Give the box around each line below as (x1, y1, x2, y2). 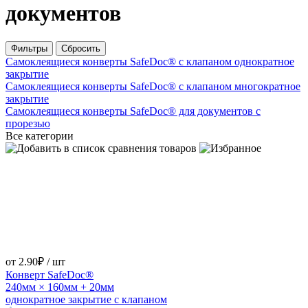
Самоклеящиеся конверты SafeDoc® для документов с (5, 104, 261, 117)
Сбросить (61, 43, 100, 54)
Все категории (5, 129, 74, 142)
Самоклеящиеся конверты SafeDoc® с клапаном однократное (5, 55, 294, 67)
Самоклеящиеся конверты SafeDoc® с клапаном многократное (5, 80, 300, 92)
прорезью (5, 117, 50, 129)
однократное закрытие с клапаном (5, 293, 167, 305)
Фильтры (11, 43, 47, 54)
